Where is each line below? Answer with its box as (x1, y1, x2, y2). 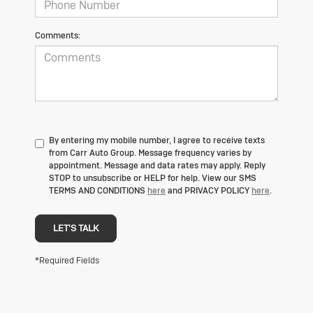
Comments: (35, 29, 80, 41)
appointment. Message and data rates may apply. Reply (49, 159, 265, 171)
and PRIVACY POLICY (166, 184, 252, 196)
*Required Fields (35, 254, 99, 266)
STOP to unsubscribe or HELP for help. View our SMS (49, 172, 256, 184)
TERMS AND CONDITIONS (49, 184, 147, 196)
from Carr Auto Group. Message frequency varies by (49, 147, 252, 159)
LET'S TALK (53, 221, 99, 234)
